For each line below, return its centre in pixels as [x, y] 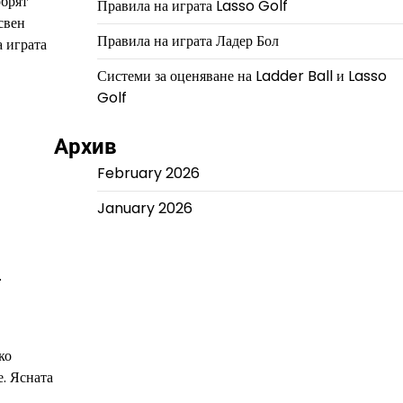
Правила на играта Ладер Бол [188, 41]
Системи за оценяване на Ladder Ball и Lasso [242, 76]
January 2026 [144, 209]
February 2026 [148, 174]
